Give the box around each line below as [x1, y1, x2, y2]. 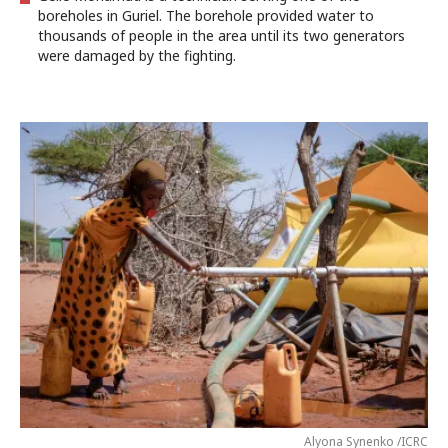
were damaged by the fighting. [38, 46, 236, 65]
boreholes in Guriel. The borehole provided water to [38, 6, 374, 25]
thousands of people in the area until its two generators [38, 26, 405, 45]
